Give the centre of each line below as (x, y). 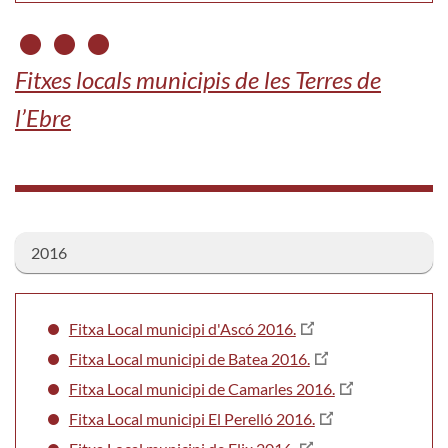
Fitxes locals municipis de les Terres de (198, 79)
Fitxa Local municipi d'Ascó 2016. (182, 328)
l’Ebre (43, 117)
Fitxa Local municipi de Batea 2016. (189, 358)
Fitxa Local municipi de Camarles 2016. (201, 388)
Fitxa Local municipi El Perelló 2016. (191, 418)
